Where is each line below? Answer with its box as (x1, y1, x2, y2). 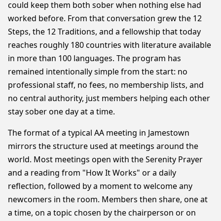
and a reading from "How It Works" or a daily (8, 167, 176, 178)
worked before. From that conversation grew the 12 (8, 13, 202, 24)
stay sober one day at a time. (8, 106, 115, 117)
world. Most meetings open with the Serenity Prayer (8, 154, 203, 165)
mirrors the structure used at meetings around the (8, 141, 198, 151)
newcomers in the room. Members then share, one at (8, 194, 208, 205)
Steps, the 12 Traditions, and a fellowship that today (8, 26, 201, 37)
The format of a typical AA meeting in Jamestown (8, 127, 189, 138)
